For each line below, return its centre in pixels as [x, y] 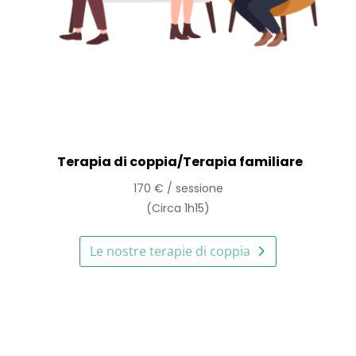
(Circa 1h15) [178, 209]
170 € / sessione [178, 189]
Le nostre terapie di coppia [170, 252]
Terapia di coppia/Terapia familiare [180, 162]
